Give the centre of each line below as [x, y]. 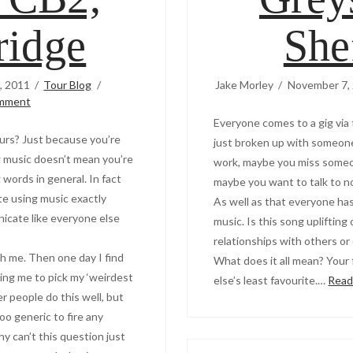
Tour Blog [68, 84]
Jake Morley [245, 84]
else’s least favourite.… [271, 280]
